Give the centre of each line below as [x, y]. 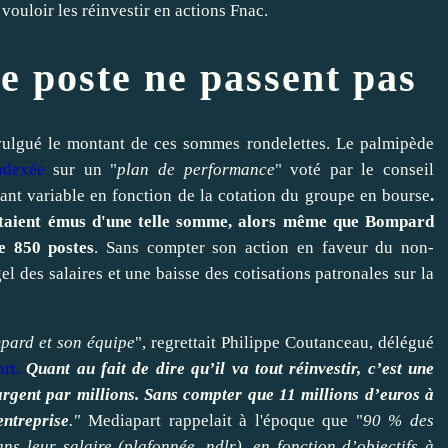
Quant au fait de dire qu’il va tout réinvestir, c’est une [230, 368]
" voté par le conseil [354, 169]
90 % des [398, 420]
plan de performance [196, 169]
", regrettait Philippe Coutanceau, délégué [284, 342]
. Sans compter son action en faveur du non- [264, 247]
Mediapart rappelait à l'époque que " [225, 420]
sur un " [81, 169]
